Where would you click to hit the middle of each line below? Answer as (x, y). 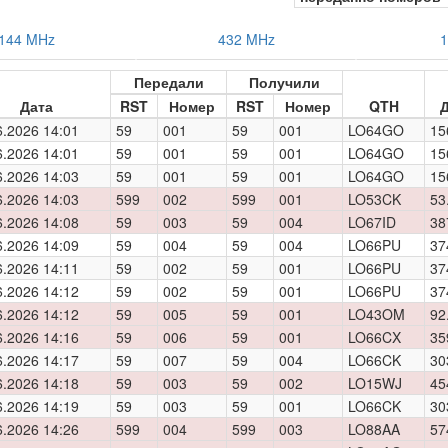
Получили (284, 82)
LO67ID (372, 222)
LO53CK (374, 199)
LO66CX (374, 337)
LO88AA (374, 429)
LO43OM (376, 314)
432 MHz (246, 39)
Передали (168, 82)
